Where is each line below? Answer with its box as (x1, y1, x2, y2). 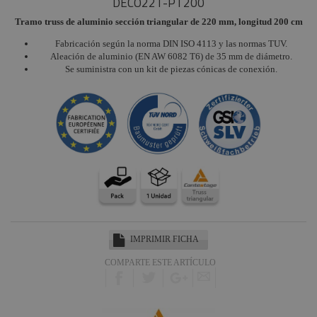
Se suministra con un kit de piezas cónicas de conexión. (64, 64, 277, 74)
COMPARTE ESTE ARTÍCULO (105, 257, 216, 267)
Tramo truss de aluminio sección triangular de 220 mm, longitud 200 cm (14, 16, 303, 27)
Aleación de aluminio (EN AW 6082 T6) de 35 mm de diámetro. (50, 51, 292, 62)
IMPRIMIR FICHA (130, 234, 199, 244)
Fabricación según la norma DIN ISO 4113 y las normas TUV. (54, 38, 287, 49)
